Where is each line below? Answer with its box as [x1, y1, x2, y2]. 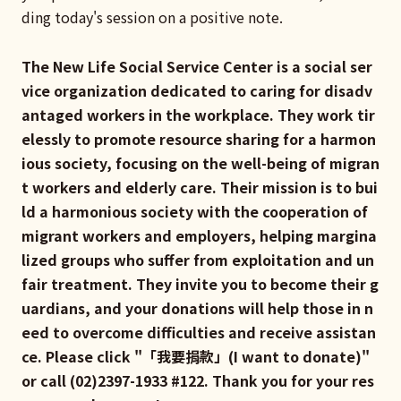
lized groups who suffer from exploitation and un [21, 248, 374, 270]
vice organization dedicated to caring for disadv [21, 79, 372, 101]
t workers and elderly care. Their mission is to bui [21, 175, 378, 198]
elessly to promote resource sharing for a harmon [21, 127, 376, 149]
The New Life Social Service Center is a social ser [21, 55, 372, 77]
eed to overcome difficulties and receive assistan [21, 320, 376, 343]
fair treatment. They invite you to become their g [21, 272, 379, 294]
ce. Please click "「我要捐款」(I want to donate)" [21, 345, 370, 367]
